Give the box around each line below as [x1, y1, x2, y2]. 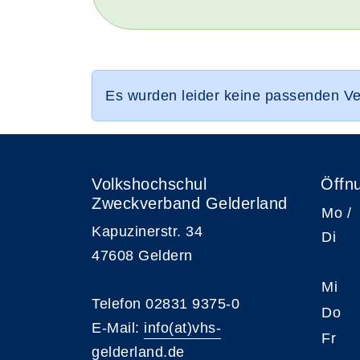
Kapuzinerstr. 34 [92, 223, 202, 239]
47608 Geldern [92, 247, 193, 264]
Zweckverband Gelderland [92, 194, 288, 212]
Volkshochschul [92, 175, 207, 193]
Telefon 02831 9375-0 [92, 296, 239, 312]
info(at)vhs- [144, 320, 221, 336]
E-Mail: [92, 320, 144, 336]
